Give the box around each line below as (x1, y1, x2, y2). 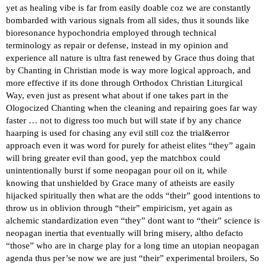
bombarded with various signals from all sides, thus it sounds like (6, 15, 249, 26)
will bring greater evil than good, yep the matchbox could (6, 153, 221, 163)
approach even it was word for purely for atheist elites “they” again (6, 141, 256, 151)
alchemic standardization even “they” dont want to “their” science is (6, 216, 260, 226)
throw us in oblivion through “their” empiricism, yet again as (6, 203, 232, 213)
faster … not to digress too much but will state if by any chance (6, 116, 241, 126)
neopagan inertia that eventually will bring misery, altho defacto (6, 228, 243, 238)
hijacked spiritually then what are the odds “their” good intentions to (6, 191, 260, 201)
